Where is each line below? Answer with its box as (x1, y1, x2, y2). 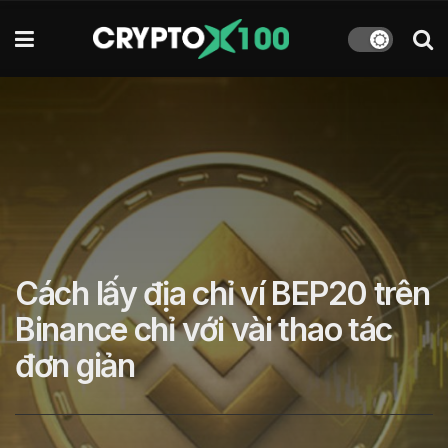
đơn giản (15, 346, 135, 385)
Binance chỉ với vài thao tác (15, 310, 393, 349)
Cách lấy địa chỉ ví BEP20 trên (15, 274, 430, 313)
